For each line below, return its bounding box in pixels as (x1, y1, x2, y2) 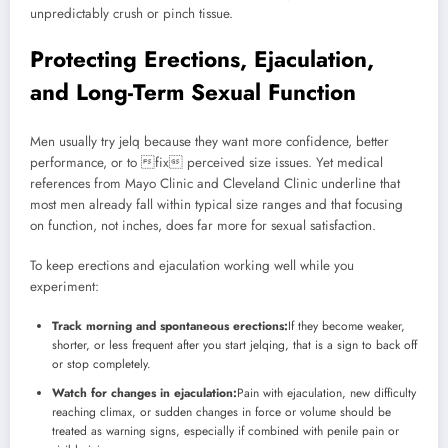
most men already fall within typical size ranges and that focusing (30, 195, 403, 215)
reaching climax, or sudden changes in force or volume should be (52, 402, 391, 421)
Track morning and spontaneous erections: (52, 316, 288, 335)
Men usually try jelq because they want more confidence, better (30, 132, 389, 152)
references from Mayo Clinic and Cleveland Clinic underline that (30, 174, 400, 194)
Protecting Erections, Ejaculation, (30, 42, 374, 75)
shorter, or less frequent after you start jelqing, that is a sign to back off (52, 335, 417, 354)
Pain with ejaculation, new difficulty (237, 383, 416, 402)
